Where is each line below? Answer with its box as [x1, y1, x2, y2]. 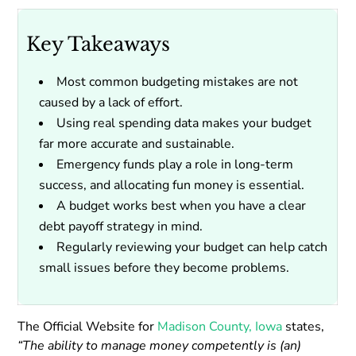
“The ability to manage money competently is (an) [17, 336, 302, 354]
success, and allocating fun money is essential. [39, 176, 308, 194]
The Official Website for [17, 317, 158, 335]
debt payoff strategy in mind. [39, 217, 203, 235]
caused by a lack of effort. [39, 93, 184, 111]
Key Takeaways [26, 32, 171, 56]
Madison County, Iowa [157, 317, 283, 335]
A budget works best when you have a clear [56, 196, 307, 215]
